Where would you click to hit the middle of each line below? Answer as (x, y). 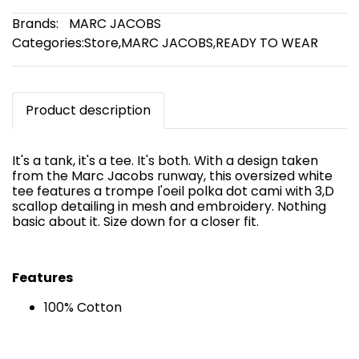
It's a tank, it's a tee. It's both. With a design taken (165, 161)
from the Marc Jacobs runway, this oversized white (172, 176)
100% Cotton (83, 307)
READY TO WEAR (267, 43)
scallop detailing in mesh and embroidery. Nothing (169, 206)
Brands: (35, 24)
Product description (88, 110)
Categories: (48, 43)
